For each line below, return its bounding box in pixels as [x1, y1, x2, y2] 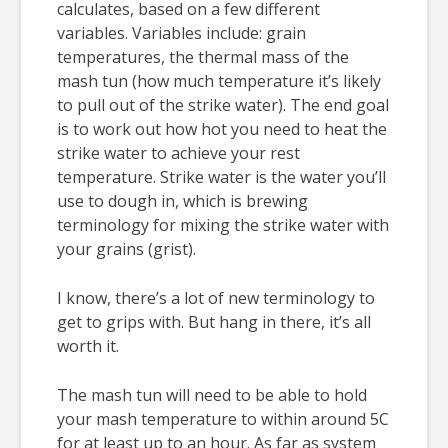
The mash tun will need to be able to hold [57, 384, 367, 407]
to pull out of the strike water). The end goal [57, 94, 389, 117]
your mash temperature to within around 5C [57, 408, 389, 431]
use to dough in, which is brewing [57, 190, 308, 213]
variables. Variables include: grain [57, 22, 306, 45]
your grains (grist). [57, 238, 196, 261]
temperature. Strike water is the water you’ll [57, 166, 386, 189]
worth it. [57, 335, 119, 358]
